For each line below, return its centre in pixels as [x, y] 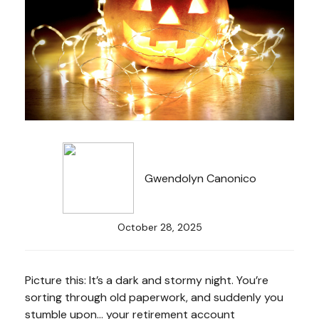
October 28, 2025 [159, 227]
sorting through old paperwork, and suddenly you [154, 297]
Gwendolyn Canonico [200, 178]
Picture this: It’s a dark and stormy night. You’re [147, 280]
